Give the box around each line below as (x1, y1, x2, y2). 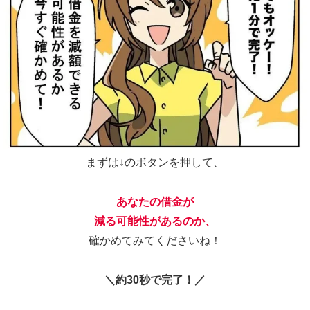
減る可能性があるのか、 (94, 111, 216, 124)
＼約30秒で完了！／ (104, 170, 206, 182)
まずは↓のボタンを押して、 (86, 53, 224, 65)
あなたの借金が (116, 92, 194, 104)
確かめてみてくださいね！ (89, 131, 221, 143)
